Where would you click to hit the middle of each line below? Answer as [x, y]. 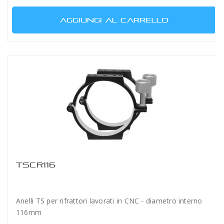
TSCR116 [36, 165]
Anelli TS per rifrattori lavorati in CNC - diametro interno [109, 201]
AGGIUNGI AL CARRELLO [114, 20]
